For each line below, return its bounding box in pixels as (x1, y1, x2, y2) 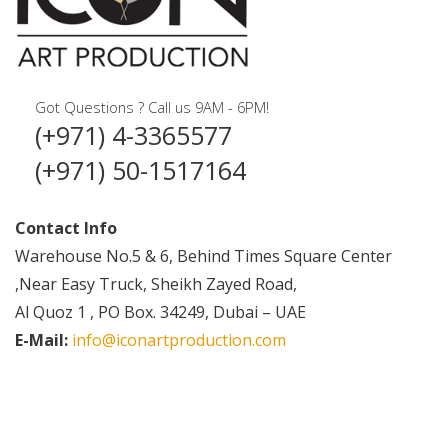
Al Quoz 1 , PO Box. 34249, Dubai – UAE (15, 300, 306, 323)
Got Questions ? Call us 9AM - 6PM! (35, 96, 269, 117)
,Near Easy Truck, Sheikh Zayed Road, (15, 272, 297, 295)
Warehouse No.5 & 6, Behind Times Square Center (15, 244, 392, 267)
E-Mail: (15, 328, 68, 351)
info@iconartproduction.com (68, 328, 286, 351)
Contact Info (15, 216, 117, 239)
